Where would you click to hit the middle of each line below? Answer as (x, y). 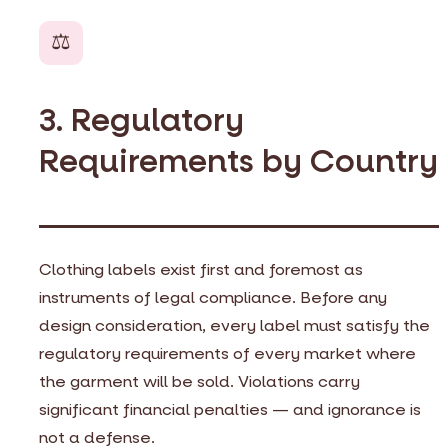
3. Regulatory (141, 120)
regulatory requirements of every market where (227, 354)
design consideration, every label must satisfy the (234, 326)
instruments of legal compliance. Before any (213, 298)
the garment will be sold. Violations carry (199, 382)
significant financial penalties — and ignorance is (230, 410)
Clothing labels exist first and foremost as (201, 270)
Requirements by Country (238, 161)
